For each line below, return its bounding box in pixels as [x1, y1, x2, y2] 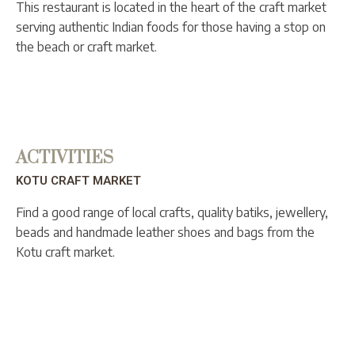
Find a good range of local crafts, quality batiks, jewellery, [16, 204, 328, 220]
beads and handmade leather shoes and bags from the [16, 223, 315, 240]
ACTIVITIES [16, 147, 113, 169]
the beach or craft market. [16, 38, 157, 55]
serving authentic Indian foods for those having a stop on [16, 18, 326, 35]
